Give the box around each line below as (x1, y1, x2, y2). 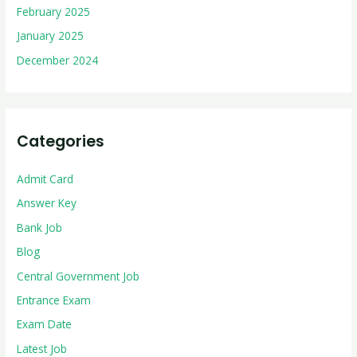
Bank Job (17, 219, 63, 235)
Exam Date (17, 316, 73, 332)
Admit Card (17, 171, 74, 186)
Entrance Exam (17, 292, 92, 308)
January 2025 (17, 28, 84, 44)
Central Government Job (17, 268, 140, 284)
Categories (17, 130, 105, 152)
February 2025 (17, 3, 91, 19)
